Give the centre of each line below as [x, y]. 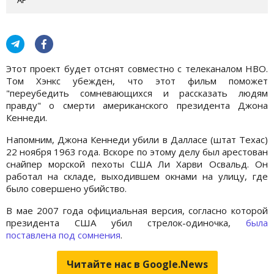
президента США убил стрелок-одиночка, [126, 222]
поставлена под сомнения [63, 235]
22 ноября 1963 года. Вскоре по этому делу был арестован [137, 151]
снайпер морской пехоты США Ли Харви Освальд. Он [137, 164]
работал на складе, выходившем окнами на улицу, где [137, 176]
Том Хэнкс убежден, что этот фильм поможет [137, 80]
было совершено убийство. [66, 188]
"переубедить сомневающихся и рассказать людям [137, 93]
